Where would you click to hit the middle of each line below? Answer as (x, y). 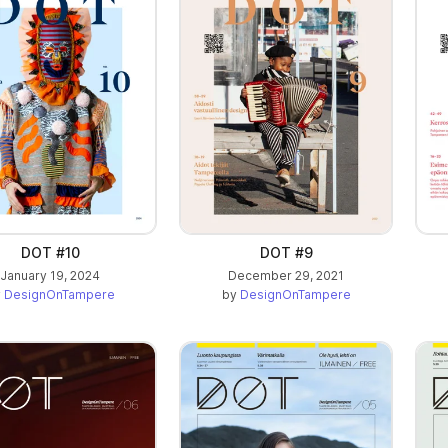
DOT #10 (50, 253)
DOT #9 (286, 253)
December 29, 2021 (286, 276)
